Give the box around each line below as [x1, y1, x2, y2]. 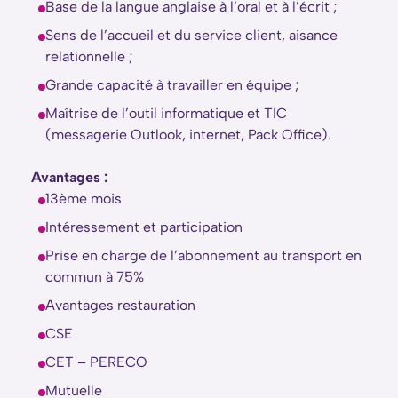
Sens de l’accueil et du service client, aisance [45, 27, 338, 44]
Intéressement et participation [45, 219, 243, 235]
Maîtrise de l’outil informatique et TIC [45, 105, 287, 122]
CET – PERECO [45, 354, 147, 370]
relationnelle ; [45, 48, 132, 65]
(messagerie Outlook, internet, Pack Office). [45, 126, 331, 143]
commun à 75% [45, 268, 144, 285]
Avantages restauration [45, 297, 195, 314]
